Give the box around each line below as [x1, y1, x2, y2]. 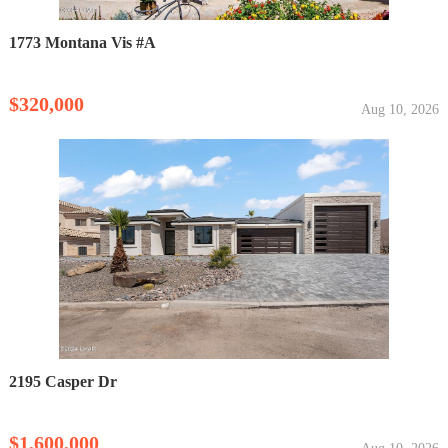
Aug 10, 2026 [361, 101, 440, 117]
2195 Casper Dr [8, 372, 117, 390]
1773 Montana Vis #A [8, 33, 156, 51]
